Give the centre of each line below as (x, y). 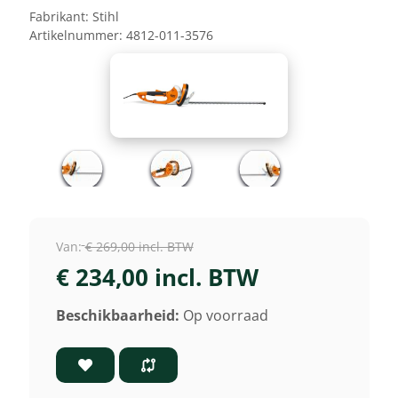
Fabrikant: (59, 17)
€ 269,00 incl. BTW (139, 247)
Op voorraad (225, 315)
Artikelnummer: (76, 36)
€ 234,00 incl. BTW (157, 277)
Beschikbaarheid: (117, 315)
